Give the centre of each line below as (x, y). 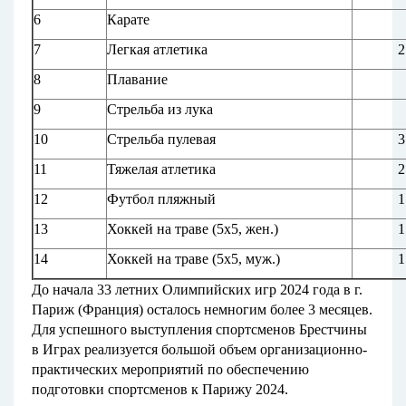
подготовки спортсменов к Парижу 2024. (160, 390)
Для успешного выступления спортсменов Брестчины (199, 330)
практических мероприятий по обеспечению (170, 370)
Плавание (137, 80)
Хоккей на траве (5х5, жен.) (193, 229)
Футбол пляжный (161, 199)
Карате (128, 20)
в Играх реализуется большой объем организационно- (199, 350)
